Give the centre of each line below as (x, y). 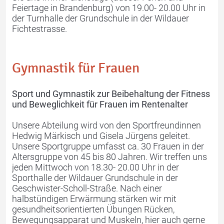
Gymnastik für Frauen (76, 68)
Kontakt (54, 25)
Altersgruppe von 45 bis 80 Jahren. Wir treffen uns (109, 156)
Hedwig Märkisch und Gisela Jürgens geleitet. (101, 135)
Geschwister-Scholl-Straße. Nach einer (87, 188)
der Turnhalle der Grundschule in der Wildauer (100, 18)
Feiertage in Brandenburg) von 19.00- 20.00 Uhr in (109, 7)
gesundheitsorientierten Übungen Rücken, (93, 209)
